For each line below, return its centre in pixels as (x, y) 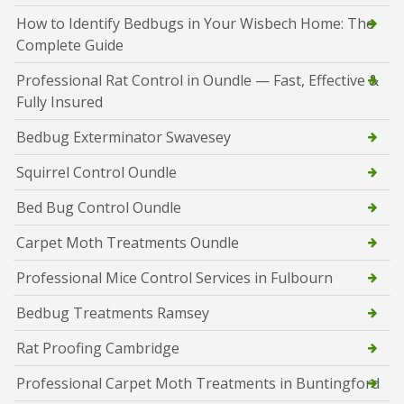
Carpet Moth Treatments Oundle (128, 242)
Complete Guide (70, 45)
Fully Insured (60, 101)
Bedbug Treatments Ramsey (113, 312)
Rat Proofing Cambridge (98, 348)
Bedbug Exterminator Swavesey (124, 137)
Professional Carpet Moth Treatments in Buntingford (198, 383)
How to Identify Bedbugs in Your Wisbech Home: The (195, 23)
